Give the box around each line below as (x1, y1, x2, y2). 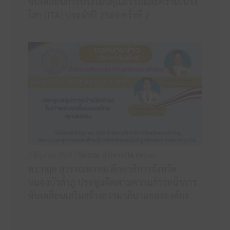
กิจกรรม (78, 150, 99, 160)
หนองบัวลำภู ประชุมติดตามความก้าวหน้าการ (28, 176, 197, 188)
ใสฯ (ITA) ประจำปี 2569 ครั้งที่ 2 (28, 9, 149, 21)
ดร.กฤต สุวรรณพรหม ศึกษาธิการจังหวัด (28, 163, 177, 175)
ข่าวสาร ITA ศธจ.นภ (102, 150, 157, 160)
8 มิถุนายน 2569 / (28, 150, 78, 160)
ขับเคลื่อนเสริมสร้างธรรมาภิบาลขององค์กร (28, 189, 189, 202)
